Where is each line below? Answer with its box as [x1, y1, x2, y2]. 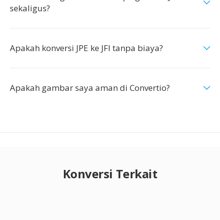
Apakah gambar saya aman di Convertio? [10, 82, 170, 93]
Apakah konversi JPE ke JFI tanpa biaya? [10, 42, 163, 54]
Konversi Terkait [62, 165, 158, 182]
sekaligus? [10, 2, 50, 14]
